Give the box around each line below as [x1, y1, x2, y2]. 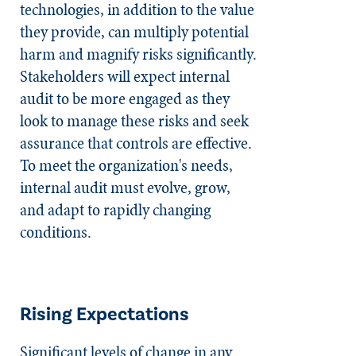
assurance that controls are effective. [20, 130, 252, 155]
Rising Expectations [20, 301, 189, 327]
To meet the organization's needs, [20, 153, 233, 177]
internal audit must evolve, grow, [20, 175, 230, 199]
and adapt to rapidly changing [20, 197, 211, 222]
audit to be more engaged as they [20, 86, 230, 110]
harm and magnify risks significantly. [20, 41, 257, 66]
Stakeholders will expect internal [20, 64, 230, 88]
